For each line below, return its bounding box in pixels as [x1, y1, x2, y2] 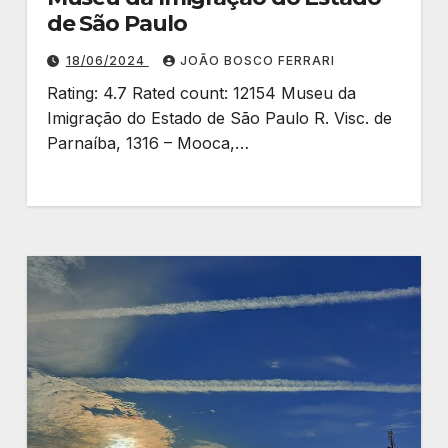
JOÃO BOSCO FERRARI [179, 53, 335, 68]
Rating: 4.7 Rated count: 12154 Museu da [46, 83, 356, 103]
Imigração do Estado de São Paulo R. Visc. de [46, 108, 392, 128]
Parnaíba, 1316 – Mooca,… [46, 133, 249, 153]
